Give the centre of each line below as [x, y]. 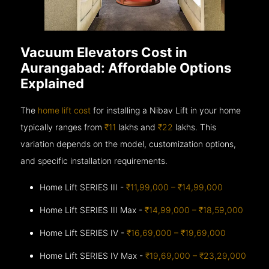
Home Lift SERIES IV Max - [93, 255]
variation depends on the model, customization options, [128, 144]
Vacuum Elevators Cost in [104, 52]
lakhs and [137, 127]
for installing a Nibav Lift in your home [166, 110]
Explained [53, 83]
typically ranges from [63, 127]
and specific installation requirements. [94, 160]
